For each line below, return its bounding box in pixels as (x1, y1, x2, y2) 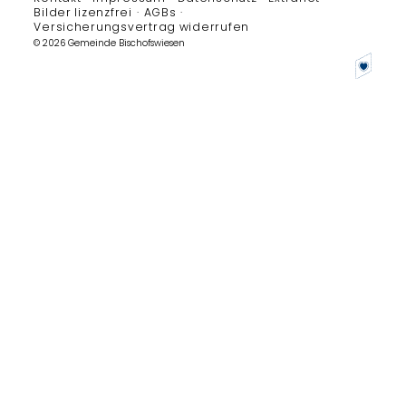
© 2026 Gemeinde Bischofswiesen (34, 35, 186, 50)
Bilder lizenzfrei (34, 4, 132, 20)
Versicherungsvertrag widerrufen (34, 18, 250, 34)
